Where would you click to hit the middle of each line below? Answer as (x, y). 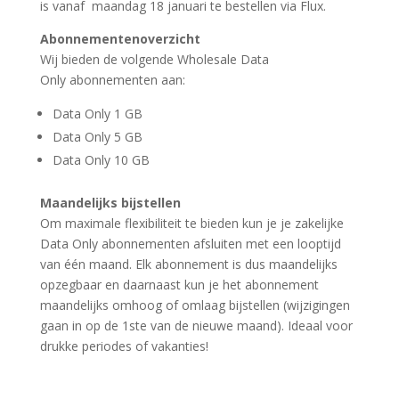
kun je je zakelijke (293, 224)
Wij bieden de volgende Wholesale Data (154, 60)
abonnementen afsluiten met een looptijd (219, 244)
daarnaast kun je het (182, 285)
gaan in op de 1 (84, 326)
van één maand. (87, 265)
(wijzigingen (314, 305)
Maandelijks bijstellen (110, 203)
